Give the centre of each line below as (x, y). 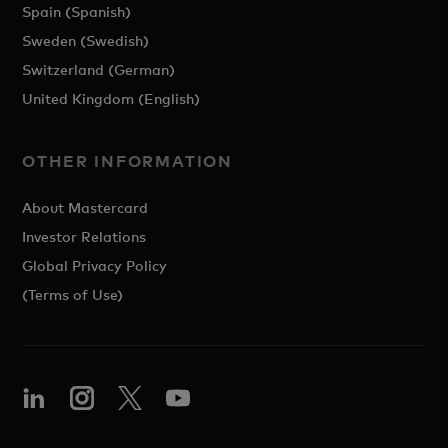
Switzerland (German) (99, 69)
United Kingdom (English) (111, 98)
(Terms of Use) (73, 294)
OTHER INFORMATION (128, 161)
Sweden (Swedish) (86, 40)
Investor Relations (84, 236)
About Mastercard (85, 207)
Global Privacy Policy (95, 265)
